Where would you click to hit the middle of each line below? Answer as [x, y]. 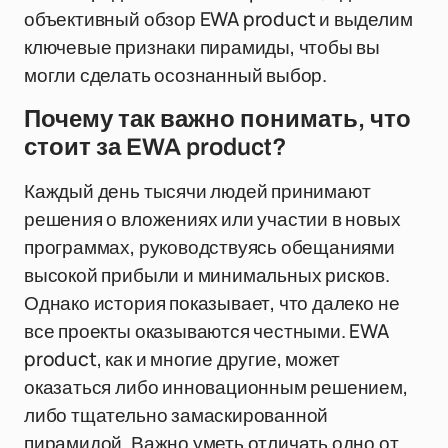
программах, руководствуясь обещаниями [209, 247]
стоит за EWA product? [155, 147]
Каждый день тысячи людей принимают [197, 191]
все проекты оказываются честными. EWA [206, 331]
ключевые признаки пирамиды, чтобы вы [202, 47]
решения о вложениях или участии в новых [212, 219]
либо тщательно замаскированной [176, 415]
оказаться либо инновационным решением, [216, 387]
